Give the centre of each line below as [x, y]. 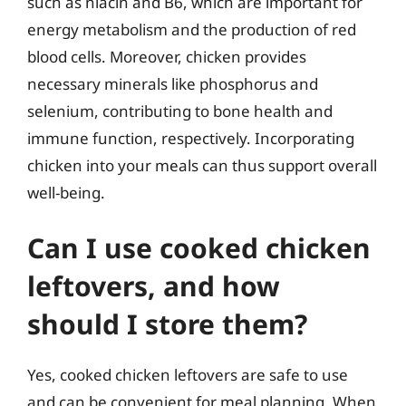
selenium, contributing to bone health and [180, 111]
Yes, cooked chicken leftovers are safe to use [188, 375]
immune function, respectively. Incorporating [191, 138]
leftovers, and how [154, 286]
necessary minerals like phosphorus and [173, 83]
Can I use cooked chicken [199, 248]
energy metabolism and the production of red [192, 29]
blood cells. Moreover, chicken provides [167, 56]
